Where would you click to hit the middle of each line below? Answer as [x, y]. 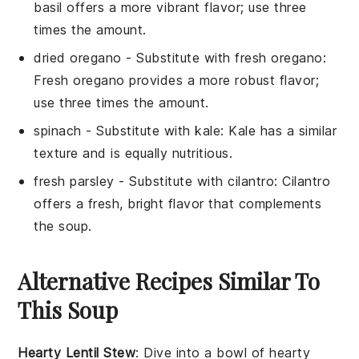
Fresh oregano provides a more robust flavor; [177, 80]
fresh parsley [74, 181]
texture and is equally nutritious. [133, 153]
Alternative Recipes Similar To [169, 280]
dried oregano [78, 57]
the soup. [63, 226]
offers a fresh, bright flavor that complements [178, 203]
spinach [58, 130]
